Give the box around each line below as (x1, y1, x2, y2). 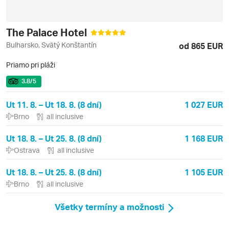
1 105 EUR (185, 166, 223, 177)
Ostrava (14, 145, 40, 154)
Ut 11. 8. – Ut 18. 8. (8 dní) (6, 99, 102, 110)
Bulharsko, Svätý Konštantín (6, 40, 97, 49)
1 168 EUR (185, 132, 223, 144)
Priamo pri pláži (6, 60, 55, 69)
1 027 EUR (185, 99, 223, 110)
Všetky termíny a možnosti (55, 201, 165, 213)
